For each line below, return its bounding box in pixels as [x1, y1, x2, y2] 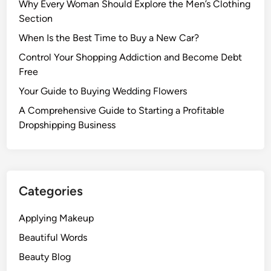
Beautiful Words [19, 232, 88, 243]
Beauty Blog [19, 251, 71, 263]
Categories [19, 183, 83, 198]
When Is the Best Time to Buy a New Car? [19, 32, 200, 44]
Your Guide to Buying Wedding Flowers [19, 85, 188, 97]
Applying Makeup [19, 212, 94, 224]
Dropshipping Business [19, 119, 116, 131]
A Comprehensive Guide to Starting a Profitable [19, 105, 225, 116]
